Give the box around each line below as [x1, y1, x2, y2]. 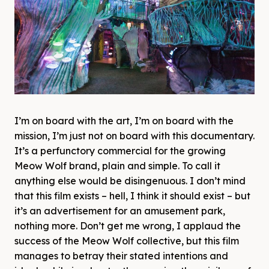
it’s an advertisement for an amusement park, [14, 204, 225, 217]
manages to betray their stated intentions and [14, 249, 228, 262]
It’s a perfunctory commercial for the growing [14, 144, 226, 157]
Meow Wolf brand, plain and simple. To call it [14, 159, 220, 172]
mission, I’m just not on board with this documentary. [14, 129, 255, 142]
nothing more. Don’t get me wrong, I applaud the [14, 219, 241, 232]
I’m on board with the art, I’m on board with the [14, 114, 234, 127]
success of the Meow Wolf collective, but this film [14, 234, 239, 247]
